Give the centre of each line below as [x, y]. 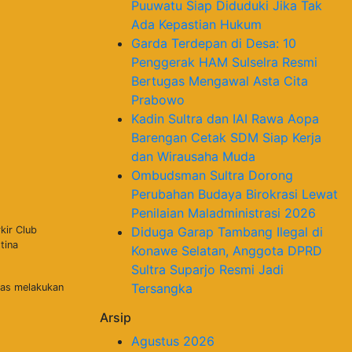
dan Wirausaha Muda [193, 156]
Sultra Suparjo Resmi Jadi [207, 269]
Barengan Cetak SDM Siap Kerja [226, 137]
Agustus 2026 [173, 341]
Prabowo [158, 99]
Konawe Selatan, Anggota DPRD [227, 250]
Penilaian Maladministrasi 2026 [224, 213]
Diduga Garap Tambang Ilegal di [227, 231]
